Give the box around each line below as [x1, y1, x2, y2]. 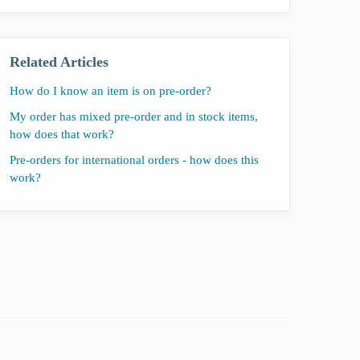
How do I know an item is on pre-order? [10, 84, 211, 97]
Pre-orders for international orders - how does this [10, 153, 259, 166]
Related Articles [10, 53, 108, 70]
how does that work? [10, 127, 114, 141]
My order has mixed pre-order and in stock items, [10, 109, 258, 123]
